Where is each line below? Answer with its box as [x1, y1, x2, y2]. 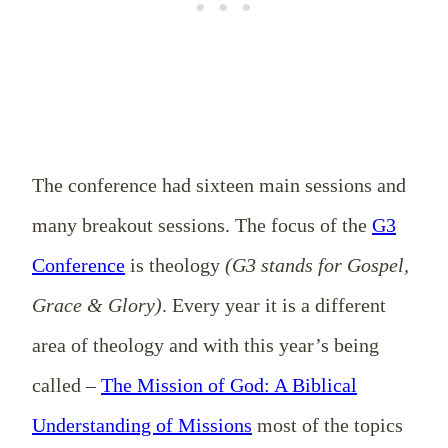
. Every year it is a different [162, 293, 386, 316]
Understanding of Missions [32, 413, 252, 436]
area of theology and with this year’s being [32, 333, 379, 356]
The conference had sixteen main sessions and [32, 173, 406, 196]
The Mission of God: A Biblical [101, 373, 357, 396]
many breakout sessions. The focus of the [32, 213, 372, 236]
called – [32, 373, 101, 396]
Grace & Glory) [32, 293, 162, 316]
